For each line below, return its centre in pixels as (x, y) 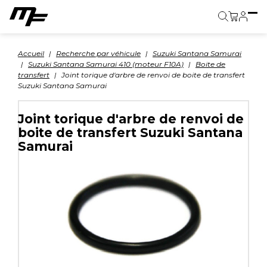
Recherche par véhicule (98, 53)
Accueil (31, 53)
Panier (248, 30)
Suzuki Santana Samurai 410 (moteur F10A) (106, 64)
